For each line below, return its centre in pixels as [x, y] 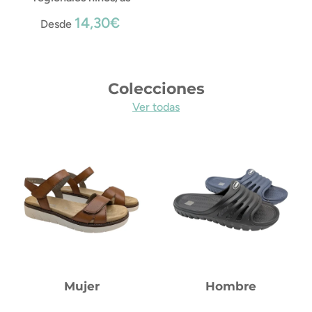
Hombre [231, 287]
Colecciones [156, 89]
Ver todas [156, 107]
